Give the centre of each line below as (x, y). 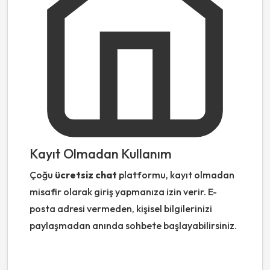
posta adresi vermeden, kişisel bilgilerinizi (121, 209)
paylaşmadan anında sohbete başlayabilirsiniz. (133, 226)
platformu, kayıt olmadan (176, 175)
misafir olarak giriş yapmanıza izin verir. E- (123, 192)
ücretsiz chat (86, 175)
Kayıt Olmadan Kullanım (101, 154)
